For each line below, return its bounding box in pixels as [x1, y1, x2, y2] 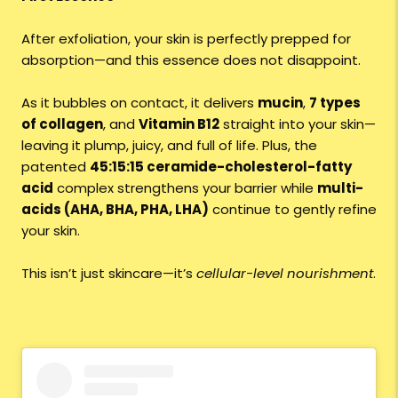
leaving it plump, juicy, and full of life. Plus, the [21, 135, 317, 155]
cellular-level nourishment [196, 263, 373, 283]
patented [21, 156, 90, 176]
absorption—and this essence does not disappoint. [21, 50, 361, 69]
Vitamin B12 [139, 114, 219, 133]
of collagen [21, 114, 103, 133]
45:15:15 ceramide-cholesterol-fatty [90, 156, 352, 176]
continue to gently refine [209, 199, 377, 219]
